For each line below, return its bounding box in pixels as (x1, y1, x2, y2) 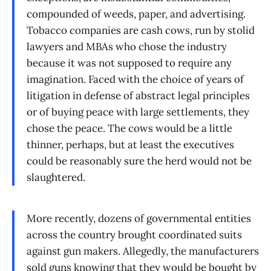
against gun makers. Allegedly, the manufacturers (27, 244, 259, 258)
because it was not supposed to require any (27, 56, 232, 70)
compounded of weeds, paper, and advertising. (27, 7, 246, 21)
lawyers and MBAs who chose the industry (27, 39, 227, 53)
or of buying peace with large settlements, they (27, 105, 249, 119)
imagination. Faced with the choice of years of (27, 72, 244, 86)
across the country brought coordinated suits (27, 227, 242, 241)
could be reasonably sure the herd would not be (27, 154, 252, 168)
